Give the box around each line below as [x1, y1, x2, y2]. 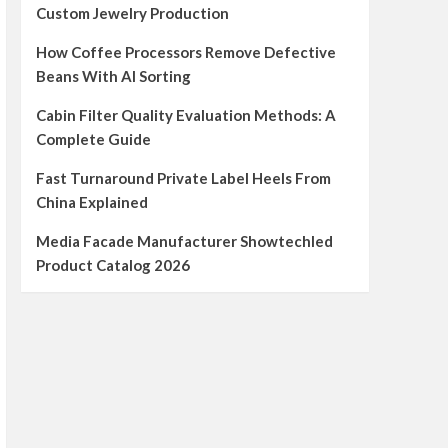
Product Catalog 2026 [35, 256, 190, 274]
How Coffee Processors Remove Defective [35, 43, 336, 61]
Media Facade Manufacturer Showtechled [35, 232, 333, 250]
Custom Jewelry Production [35, 4, 229, 22]
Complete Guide [35, 130, 151, 148]
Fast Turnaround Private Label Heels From [35, 169, 331, 187]
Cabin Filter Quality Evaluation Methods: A [35, 106, 336, 124]
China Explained [35, 193, 148, 211]
